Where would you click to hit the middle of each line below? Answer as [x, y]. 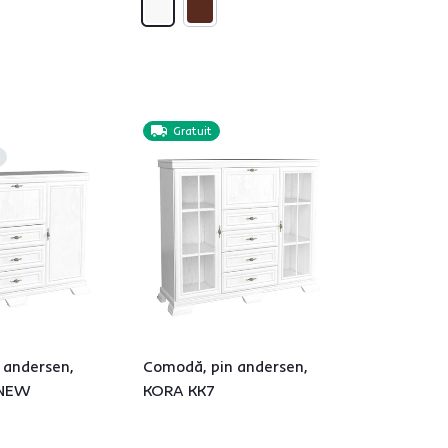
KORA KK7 [179, 390]
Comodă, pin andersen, [225, 366]
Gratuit [192, 131]
